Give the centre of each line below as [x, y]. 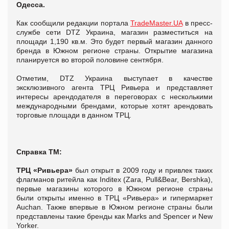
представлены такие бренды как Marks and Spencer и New [114, 216]
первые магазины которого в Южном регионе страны [114, 188]
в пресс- [198, 23]
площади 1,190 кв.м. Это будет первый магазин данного [114, 41]
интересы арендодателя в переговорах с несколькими [114, 96]
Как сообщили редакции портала [73, 23]
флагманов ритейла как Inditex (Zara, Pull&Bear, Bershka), [114, 179]
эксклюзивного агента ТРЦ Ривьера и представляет [114, 87]
